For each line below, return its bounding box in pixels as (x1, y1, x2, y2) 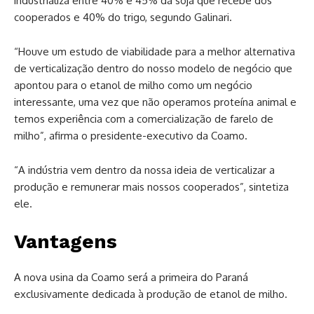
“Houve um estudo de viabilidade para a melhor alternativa (14, 45, 295, 59)
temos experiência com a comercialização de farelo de (14, 112, 273, 126)
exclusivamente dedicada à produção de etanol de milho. (14, 287, 287, 301)
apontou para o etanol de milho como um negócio (14, 78, 252, 93)
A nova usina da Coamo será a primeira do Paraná (14, 271, 248, 285)
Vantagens (14, 230, 117, 254)
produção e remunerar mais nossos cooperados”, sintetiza (14, 180, 289, 194)
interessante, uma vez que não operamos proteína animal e (14, 95, 296, 109)
